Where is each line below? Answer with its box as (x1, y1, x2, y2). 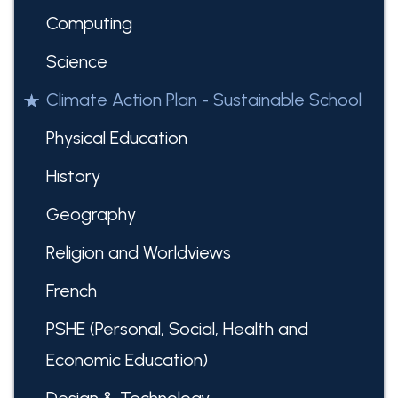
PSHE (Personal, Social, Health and (45, 318, 308, 339)
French (45, 280, 97, 301)
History (45, 165, 100, 187)
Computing (45, 12, 132, 34)
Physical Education (45, 127, 187, 148)
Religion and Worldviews (45, 242, 231, 263)
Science (45, 51, 107, 72)
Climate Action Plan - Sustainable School (45, 89, 362, 110)
